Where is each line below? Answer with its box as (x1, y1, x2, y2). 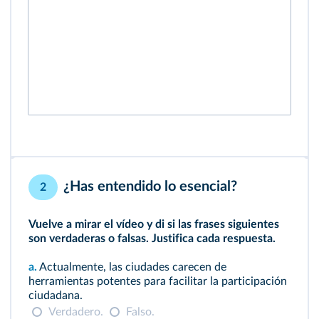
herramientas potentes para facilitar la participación (28, 276, 287, 287)
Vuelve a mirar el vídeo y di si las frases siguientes (28, 219, 279, 230)
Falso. (126, 306, 155, 318)
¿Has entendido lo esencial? (63, 179, 237, 194)
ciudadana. (28, 290, 83, 301)
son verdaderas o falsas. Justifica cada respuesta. (28, 233, 276, 244)
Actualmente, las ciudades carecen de (37, 261, 226, 273)
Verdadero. (48, 306, 103, 318)
